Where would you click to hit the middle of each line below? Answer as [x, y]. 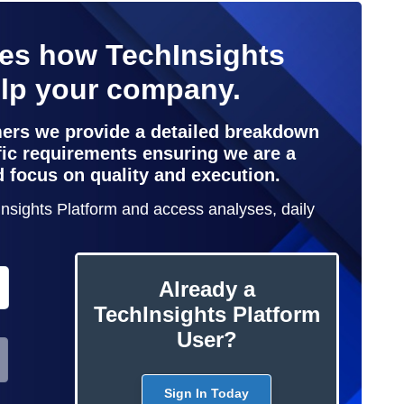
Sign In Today [207, 393]
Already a [207, 289]
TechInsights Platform [207, 314]
